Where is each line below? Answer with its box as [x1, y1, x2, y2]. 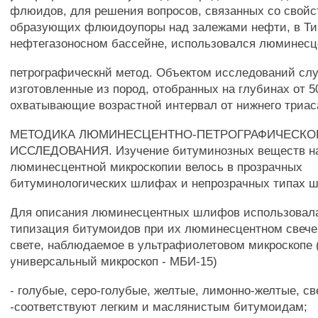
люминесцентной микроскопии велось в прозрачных [10, 160, 303, 174]
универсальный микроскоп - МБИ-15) [10, 254, 218, 268]
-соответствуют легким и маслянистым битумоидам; [10, 300, 308, 314]
